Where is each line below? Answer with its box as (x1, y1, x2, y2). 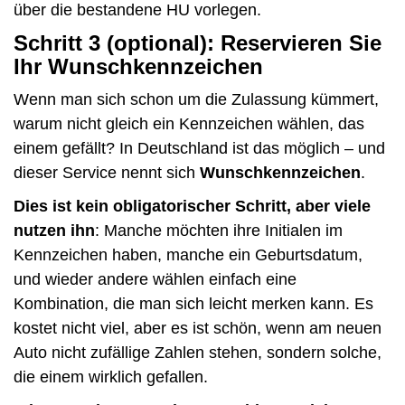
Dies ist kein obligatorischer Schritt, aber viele (14, 196, 371, 215)
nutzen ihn (14, 221, 95, 240)
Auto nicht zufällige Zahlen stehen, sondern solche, (14, 343, 381, 362)
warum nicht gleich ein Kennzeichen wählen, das (14, 114, 364, 133)
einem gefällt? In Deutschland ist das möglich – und (14, 138, 385, 157)
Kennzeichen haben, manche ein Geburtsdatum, (14, 245, 363, 264)
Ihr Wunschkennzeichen (14, 53, 263, 79)
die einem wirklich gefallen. (14, 367, 208, 386)
